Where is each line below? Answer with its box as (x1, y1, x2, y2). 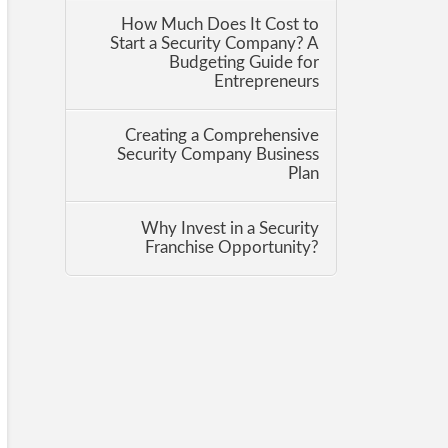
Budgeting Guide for (169, 55, 320, 72)
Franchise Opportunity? (145, 239, 320, 256)
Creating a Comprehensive (125, 128, 320, 145)
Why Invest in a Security (141, 220, 320, 237)
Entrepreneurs (214, 74, 320, 91)
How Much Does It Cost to (121, 17, 320, 34)
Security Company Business (117, 147, 320, 164)
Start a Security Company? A (110, 36, 320, 53)
